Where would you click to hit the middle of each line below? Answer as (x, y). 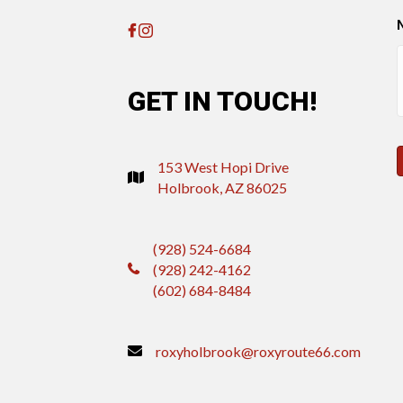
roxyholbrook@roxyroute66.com (258, 351)
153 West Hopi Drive (223, 167)
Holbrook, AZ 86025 (222, 188)
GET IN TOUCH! (222, 101)
